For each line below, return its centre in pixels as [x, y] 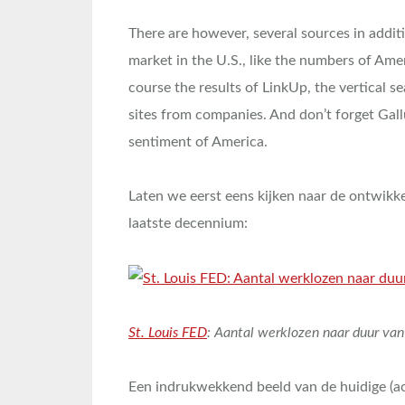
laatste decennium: [188, 223]
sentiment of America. [198, 142]
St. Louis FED [168, 332]
